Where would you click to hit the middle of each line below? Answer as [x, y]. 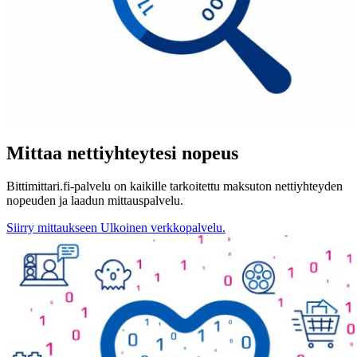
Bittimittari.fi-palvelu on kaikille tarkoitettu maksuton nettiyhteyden [175, 186]
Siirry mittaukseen [52, 228]
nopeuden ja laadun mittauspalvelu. [95, 201]
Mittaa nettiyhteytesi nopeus [122, 153]
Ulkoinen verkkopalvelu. [163, 228]
